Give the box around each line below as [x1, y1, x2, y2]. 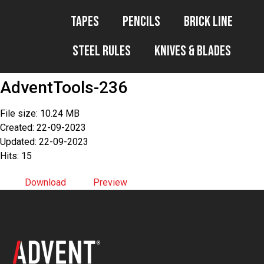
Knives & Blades [154, 42, 231, 60]
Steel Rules [72, 42, 131, 60]
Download [25, 177, 66, 188]
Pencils [122, 13, 160, 30]
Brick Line [183, 13, 233, 30]
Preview [93, 177, 127, 188]
